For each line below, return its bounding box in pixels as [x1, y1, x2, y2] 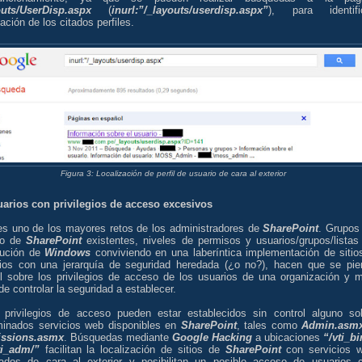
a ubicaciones [252, 331, 323, 344]
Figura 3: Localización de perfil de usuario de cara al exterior [60, 168, 286, 178]
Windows [44, 246, 91, 259]
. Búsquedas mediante [64, 331, 172, 344]
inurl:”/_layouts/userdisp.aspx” [112, 3, 269, 16]
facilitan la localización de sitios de [39, 343, 225, 356]
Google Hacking [172, 331, 252, 344]
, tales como [236, 319, 302, 332]
